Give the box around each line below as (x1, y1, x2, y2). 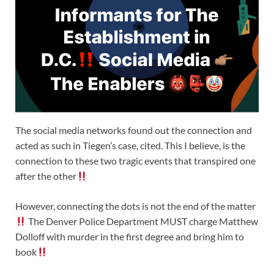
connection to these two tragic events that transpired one (15, 155, 256, 167)
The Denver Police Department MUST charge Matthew (26, 215, 259, 228)
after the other (15, 170, 76, 182)
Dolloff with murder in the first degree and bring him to (15, 231, 244, 243)
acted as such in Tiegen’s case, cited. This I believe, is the (15, 139, 245, 152)
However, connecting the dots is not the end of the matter (15, 200, 256, 212)
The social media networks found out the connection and (15, 124, 252, 136)
